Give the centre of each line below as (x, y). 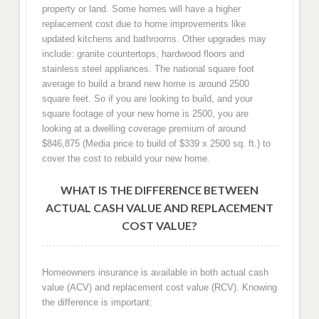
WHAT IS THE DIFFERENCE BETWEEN (159, 190)
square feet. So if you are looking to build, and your (147, 98)
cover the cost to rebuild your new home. (126, 158)
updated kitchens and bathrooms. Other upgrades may (154, 38)
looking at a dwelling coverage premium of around (143, 128)
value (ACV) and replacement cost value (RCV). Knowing (159, 288)
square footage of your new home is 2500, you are (145, 113)
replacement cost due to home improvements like (143, 23)
